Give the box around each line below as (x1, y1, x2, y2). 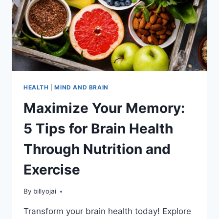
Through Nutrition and (23, 140, 171, 157)
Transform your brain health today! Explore (23, 206, 191, 217)
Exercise (23, 161, 80, 178)
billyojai (33, 187, 57, 196)
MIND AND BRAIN (54, 83, 109, 91)
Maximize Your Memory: (23, 99, 185, 116)
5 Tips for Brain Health (23, 120, 173, 137)
